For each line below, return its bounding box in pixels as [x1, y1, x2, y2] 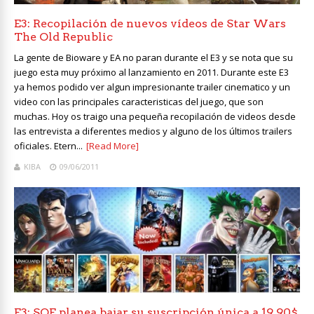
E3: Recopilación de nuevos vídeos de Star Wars [14, 16, 286, 30]
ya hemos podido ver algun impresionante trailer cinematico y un [14, 80, 290, 93]
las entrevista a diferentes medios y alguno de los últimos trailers [14, 124, 292, 137]
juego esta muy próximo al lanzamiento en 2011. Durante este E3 [14, 65, 289, 78]
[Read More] [86, 139, 139, 152]
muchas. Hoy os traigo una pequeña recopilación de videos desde [14, 109, 296, 123]
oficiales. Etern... [14, 139, 83, 152]
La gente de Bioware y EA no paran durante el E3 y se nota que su [14, 50, 293, 64]
